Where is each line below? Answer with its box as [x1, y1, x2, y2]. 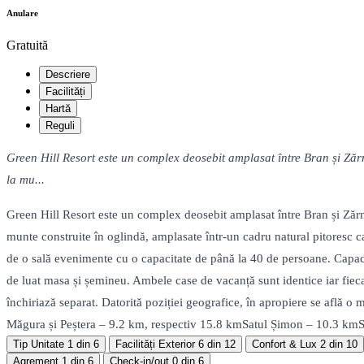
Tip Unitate [13, 338, 64, 351]
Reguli [45, 119, 75, 132]
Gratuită [6, 38, 48, 53]
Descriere [45, 68, 90, 81]
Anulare [6, 8, 38, 19]
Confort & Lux [252, 338, 317, 351]
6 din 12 [198, 338, 236, 351]
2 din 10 [320, 338, 357, 351]
